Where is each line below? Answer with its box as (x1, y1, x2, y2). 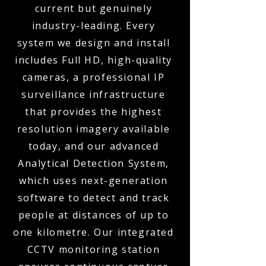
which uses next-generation (19, 174, 168, 187)
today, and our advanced (28, 140, 159, 153)
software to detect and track (17, 191, 170, 204)
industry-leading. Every (31, 19, 156, 32)
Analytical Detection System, (18, 157, 169, 170)
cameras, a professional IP (22, 71, 165, 84)
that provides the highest (25, 105, 162, 118)
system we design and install (17, 36, 170, 49)
